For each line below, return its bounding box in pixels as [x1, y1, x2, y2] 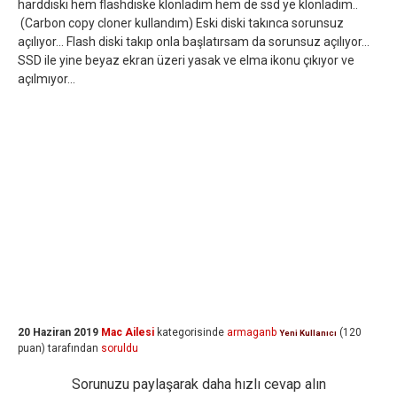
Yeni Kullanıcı [279, 328, 337, 338]
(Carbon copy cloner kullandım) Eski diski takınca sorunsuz [18, 16, 344, 30]
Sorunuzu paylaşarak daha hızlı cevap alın [71, 376, 326, 393]
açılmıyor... [18, 72, 75, 86]
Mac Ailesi [101, 326, 154, 339]
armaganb [227, 326, 276, 339]
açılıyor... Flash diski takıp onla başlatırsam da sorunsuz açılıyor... [18, 35, 370, 49]
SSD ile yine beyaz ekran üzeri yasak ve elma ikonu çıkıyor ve [18, 53, 354, 67]
